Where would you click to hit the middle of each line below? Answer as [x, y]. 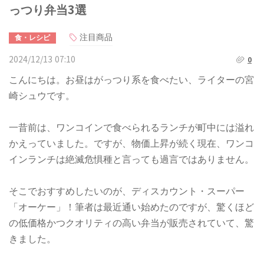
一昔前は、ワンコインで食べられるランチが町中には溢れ [131, 127]
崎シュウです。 [42, 95]
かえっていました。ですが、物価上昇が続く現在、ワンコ [131, 143]
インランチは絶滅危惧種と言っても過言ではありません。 [131, 159]
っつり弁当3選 [48, 10]
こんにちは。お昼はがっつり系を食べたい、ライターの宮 [131, 80]
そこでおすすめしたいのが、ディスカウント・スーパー [127, 191]
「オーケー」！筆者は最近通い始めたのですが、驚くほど [131, 207]
